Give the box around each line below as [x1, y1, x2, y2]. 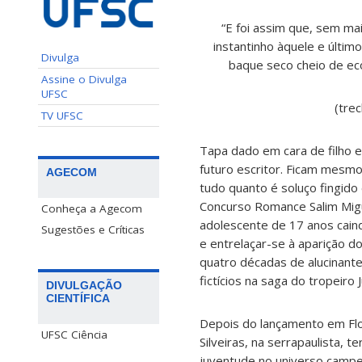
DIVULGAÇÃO [46, 278, 122, 292]
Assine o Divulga [41, 71, 127, 86]
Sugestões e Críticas [41, 221, 145, 237]
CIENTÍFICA [46, 291, 110, 305]
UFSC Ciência [41, 326, 107, 342]
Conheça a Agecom [41, 200, 142, 216]
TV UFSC [41, 107, 83, 123]
